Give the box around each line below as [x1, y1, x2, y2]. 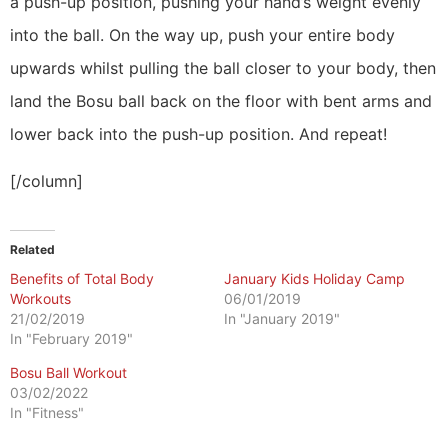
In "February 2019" [10, 330, 133, 348]
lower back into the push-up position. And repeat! [10, 123, 387, 144]
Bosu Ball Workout [10, 364, 127, 382]
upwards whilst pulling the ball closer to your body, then [10, 57, 436, 78]
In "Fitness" [10, 404, 84, 422]
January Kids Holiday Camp [224, 270, 405, 288]
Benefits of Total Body [10, 270, 154, 288]
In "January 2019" [224, 310, 340, 328]
